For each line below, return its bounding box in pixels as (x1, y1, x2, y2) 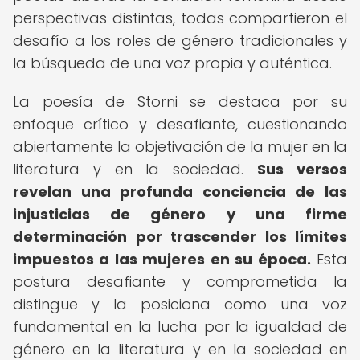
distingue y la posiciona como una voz (13, 294, 347, 314)
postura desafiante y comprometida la (13, 272, 347, 292)
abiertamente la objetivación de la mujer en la (13, 137, 347, 157)
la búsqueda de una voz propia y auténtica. (13, 53, 332, 73)
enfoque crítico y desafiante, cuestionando (13, 114, 347, 134)
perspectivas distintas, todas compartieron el (13, 8, 347, 28)
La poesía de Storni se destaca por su (13, 92, 347, 112)
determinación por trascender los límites (13, 227, 347, 247)
